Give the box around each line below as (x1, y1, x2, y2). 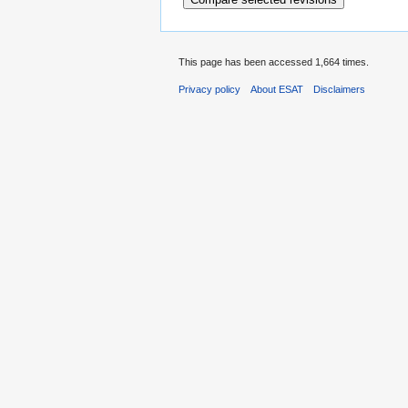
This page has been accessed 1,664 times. (178, 56, 369, 67)
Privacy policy (178, 84, 240, 96)
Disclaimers (313, 84, 366, 96)
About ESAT (250, 84, 304, 96)
